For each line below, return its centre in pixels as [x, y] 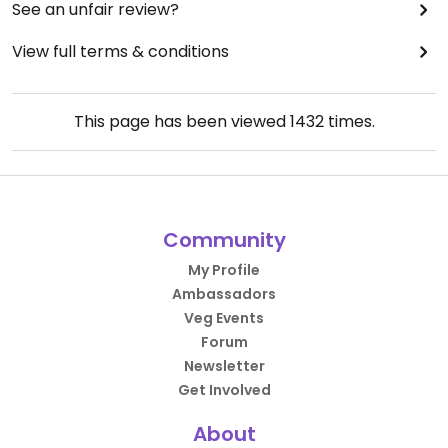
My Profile [224, 270]
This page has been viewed [181, 122]
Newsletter [224, 366]
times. [349, 122]
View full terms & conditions [120, 52]
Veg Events [224, 318]
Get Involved [224, 390]
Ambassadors [224, 294]
